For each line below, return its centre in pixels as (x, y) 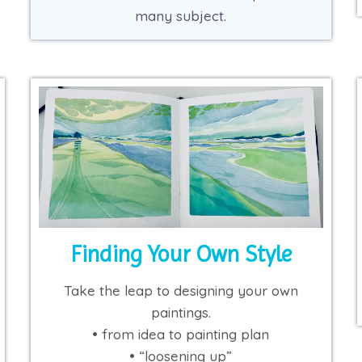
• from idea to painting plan (181, 335)
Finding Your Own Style (181, 255)
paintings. (181, 313)
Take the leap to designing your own (181, 291)
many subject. (181, 16)
